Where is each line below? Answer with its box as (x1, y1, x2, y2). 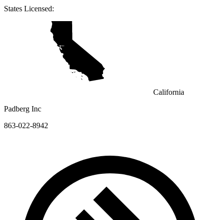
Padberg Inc (4, 104, 41, 113)
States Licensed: (4, 4, 54, 13)
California (153, 87, 184, 96)
